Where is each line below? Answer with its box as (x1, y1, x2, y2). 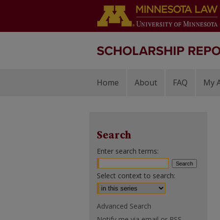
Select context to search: (97, 171, 175, 180)
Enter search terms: (97, 146, 159, 156)
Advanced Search (97, 201, 151, 211)
